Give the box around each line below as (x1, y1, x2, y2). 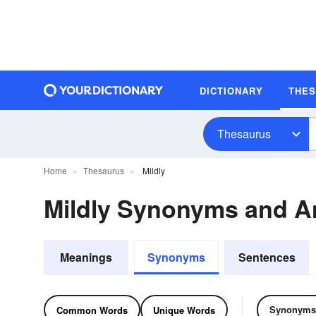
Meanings (60, 249, 112, 265)
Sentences (238, 249, 296, 265)
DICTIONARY (200, 83, 263, 97)
